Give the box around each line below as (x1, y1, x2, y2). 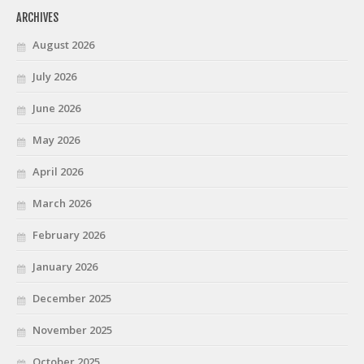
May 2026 (32, 132, 80, 147)
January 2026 (32, 258, 97, 274)
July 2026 (32, 68, 76, 84)
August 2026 (32, 37, 94, 52)
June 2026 (32, 100, 80, 115)
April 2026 (32, 163, 83, 179)
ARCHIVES (16, 10, 58, 24)
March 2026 (32, 195, 91, 210)
